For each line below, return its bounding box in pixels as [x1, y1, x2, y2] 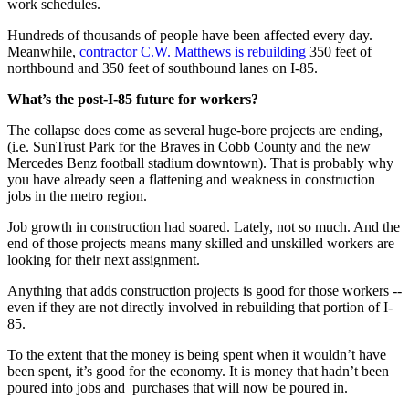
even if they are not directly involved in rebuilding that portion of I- [7, 299, 393, 316]
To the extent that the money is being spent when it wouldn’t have [7, 347, 386, 363]
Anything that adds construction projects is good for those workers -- [7, 283, 402, 299]
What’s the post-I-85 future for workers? [7, 91, 258, 108]
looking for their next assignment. [7, 252, 200, 268]
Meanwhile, [7, 44, 79, 60]
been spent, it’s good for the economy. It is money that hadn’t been [7, 363, 389, 380]
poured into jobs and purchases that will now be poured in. [7, 380, 348, 396]
